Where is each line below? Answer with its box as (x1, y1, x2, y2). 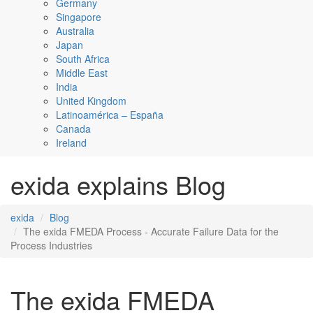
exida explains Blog (10, 166, 226, 203)
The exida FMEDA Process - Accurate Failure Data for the (23, 224, 279, 239)
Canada (56, 122, 91, 136)
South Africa (56, 52, 110, 66)
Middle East (56, 66, 108, 80)
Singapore (56, 10, 101, 24)
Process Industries (10, 238, 92, 253)
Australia (56, 24, 94, 38)
